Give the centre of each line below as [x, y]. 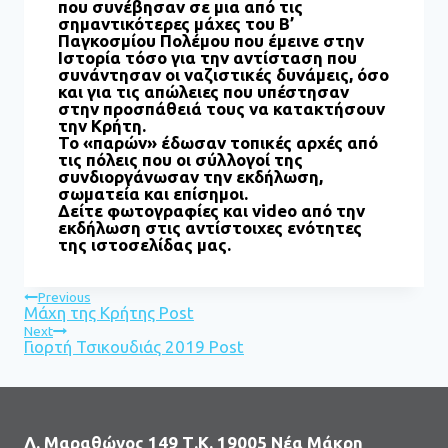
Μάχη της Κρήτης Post [109, 312]
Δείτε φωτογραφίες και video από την [211, 210]
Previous [64, 297]
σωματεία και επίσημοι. [153, 193]
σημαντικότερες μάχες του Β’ [176, 23]
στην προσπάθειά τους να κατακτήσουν [221, 108]
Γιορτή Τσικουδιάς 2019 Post [134, 346]
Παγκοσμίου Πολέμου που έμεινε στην [211, 40]
